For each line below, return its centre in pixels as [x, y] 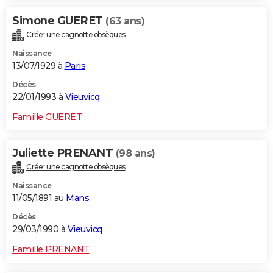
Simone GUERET [59, 20]
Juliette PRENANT [64, 153]
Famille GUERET [47, 117]
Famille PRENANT [51, 249]
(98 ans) [135, 153]
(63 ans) [125, 21]
